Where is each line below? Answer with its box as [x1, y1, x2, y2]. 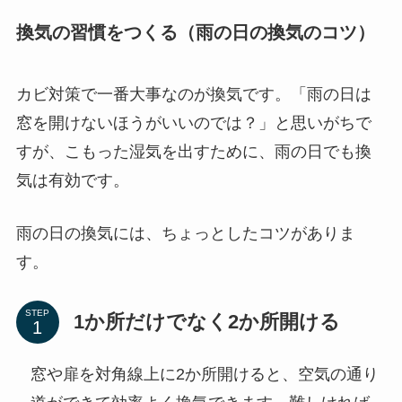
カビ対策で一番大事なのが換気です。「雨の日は [15, 85, 371, 104]
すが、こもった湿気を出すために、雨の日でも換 [15, 143, 371, 162]
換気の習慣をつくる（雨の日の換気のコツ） [15, 22, 375, 42]
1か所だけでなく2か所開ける [73, 310, 340, 334]
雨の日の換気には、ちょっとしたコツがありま [15, 224, 355, 243]
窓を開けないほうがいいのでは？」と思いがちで [15, 114, 371, 133]
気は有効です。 [15, 171, 129, 190]
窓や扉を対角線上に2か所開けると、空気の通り [30, 365, 379, 383]
